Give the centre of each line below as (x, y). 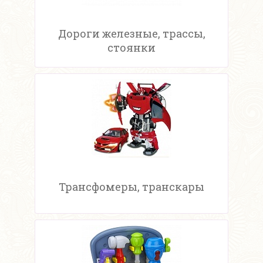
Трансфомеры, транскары (131, 187)
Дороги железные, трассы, (131, 34)
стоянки (131, 48)
